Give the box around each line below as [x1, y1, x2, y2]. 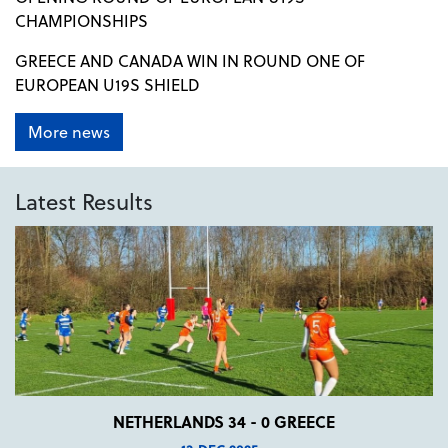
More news [28, 119, 110, 143]
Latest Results [15, 184, 153, 217]
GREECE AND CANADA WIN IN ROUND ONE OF [15, 48, 365, 72]
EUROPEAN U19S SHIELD [15, 72, 200, 96]
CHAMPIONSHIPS [15, 8, 148, 32]
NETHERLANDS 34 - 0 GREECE [113, 409, 335, 433]
